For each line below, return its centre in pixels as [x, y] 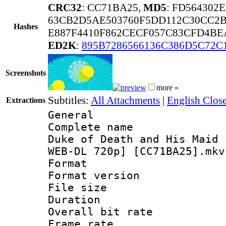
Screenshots [26, 73]
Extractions [26, 100]
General [71, 115]
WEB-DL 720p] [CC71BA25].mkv [136, 151]
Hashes [26, 26]
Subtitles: [69, 100]
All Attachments [125, 100]
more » [167, 87]
